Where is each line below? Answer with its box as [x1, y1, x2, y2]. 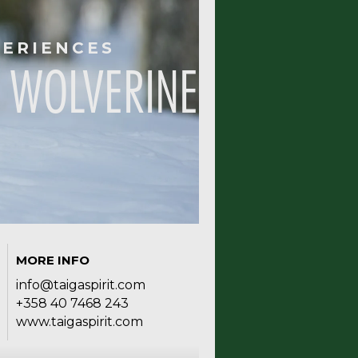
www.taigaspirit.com [15, 314, 143, 329]
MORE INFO [15, 253, 89, 268]
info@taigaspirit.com [15, 277, 145, 292]
